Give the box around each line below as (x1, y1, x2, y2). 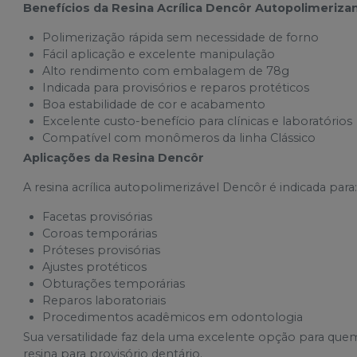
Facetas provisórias (42, 209, 153, 224)
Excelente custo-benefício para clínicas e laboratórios (42, 113, 353, 128)
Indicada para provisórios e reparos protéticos (42, 80, 310, 95)
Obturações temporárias (42, 276, 186, 291)
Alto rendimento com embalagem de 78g (42, 63, 290, 78)
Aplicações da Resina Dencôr (23, 150, 205, 165)
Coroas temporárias (42, 226, 158, 241)
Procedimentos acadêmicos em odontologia (42, 309, 304, 324)
